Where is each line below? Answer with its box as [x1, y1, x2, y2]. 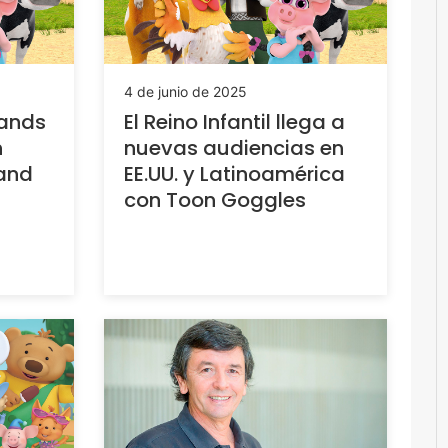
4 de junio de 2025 [123, 82, 247, 100]
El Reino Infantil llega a [123, 107, 345, 136]
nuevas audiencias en [123, 133, 344, 162]
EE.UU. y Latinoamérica [123, 159, 345, 188]
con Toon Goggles [123, 185, 306, 214]
